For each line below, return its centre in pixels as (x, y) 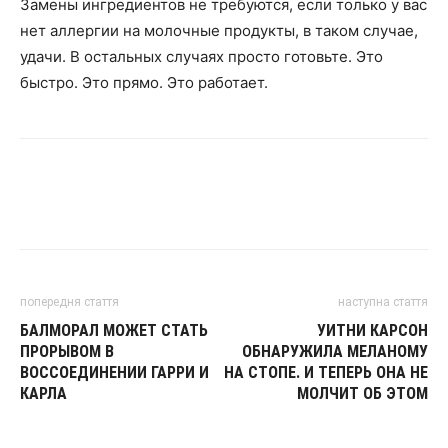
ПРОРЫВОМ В (67, 351)
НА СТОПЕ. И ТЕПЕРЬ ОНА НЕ (326, 372)
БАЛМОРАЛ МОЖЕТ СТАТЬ (114, 330)
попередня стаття (69, 302)
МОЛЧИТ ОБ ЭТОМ (362, 393)
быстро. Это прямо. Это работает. (144, 82)
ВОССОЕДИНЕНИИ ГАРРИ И (114, 372)
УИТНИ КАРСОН (372, 330)
